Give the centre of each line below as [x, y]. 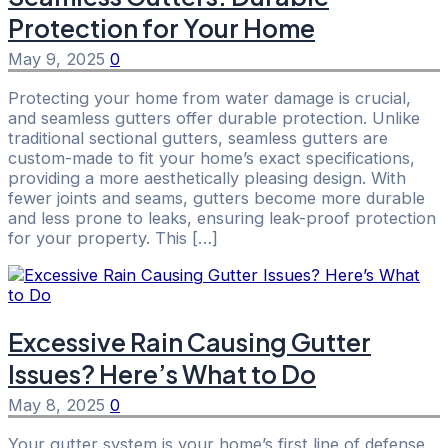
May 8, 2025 [59, 404]
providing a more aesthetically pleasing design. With [207, 178]
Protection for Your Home [161, 27]
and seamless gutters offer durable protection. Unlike [214, 118]
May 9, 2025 [59, 58]
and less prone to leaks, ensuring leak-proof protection [222, 218]
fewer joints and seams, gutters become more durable [216, 198]
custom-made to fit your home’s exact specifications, [211, 158]
